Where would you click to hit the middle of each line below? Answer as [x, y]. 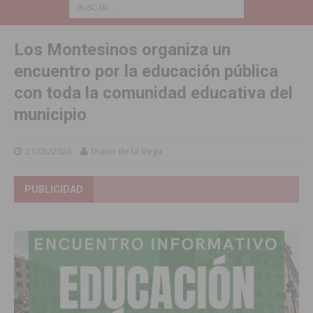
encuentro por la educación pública [146, 71]
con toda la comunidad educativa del [153, 93]
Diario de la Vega [127, 151]
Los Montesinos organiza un [122, 49]
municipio [50, 114]
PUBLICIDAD [54, 189]
